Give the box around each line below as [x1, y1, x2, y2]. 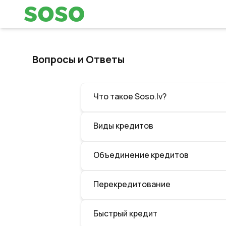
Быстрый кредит [93, 208, 157, 219]
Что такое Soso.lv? [93, 91, 166, 102]
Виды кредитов [93, 120, 153, 131]
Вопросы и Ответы [32, 52, 125, 66]
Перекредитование [93, 179, 171, 190]
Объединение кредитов [93, 149, 189, 160]
